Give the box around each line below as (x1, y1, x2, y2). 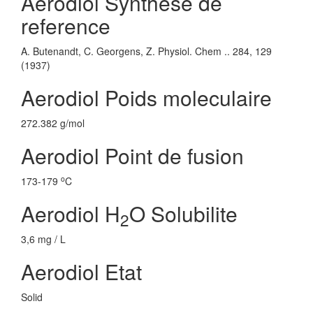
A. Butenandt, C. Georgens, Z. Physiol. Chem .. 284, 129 (21, 44, 272, 58)
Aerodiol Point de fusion (21, 140, 244, 170)
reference (21, 10, 110, 41)
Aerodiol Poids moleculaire (21, 82, 272, 112)
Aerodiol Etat (21, 256, 142, 286)
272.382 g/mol (21, 116, 85, 130)
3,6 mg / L (21, 232, 66, 246)
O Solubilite (129, 198, 238, 228)
